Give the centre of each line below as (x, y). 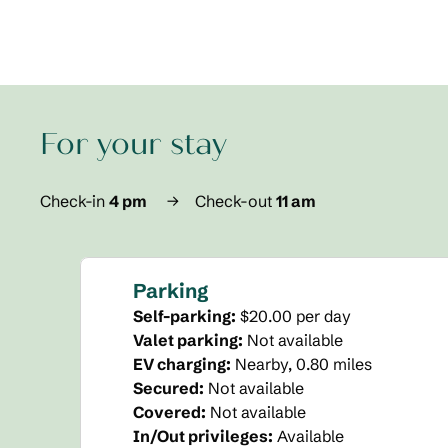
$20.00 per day (295, 316)
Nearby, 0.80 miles (303, 364)
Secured (166, 388)
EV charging (179, 364)
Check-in (72, 201)
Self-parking (182, 316)
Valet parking (185, 340)
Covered (167, 412)
